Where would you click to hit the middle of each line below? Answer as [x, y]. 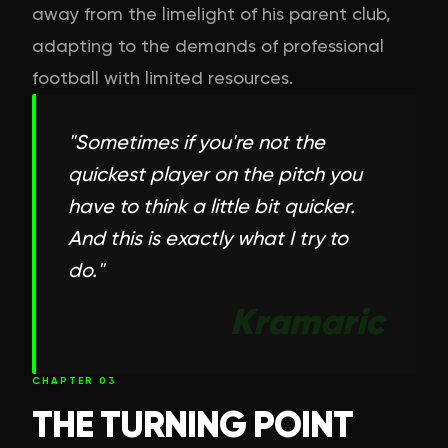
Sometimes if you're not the [200, 141]
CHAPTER [65, 380]
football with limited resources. [162, 77]
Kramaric [307, 321]
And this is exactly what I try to [208, 237]
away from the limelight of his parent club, [211, 13]
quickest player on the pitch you [215, 173]
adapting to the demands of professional [208, 45]
